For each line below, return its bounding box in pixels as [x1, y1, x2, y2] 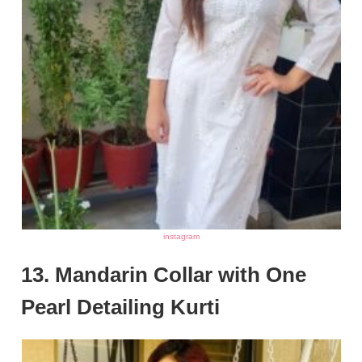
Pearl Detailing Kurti [21, 294, 221, 319]
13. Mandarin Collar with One [21, 262, 307, 287]
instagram [162, 231, 200, 241]
